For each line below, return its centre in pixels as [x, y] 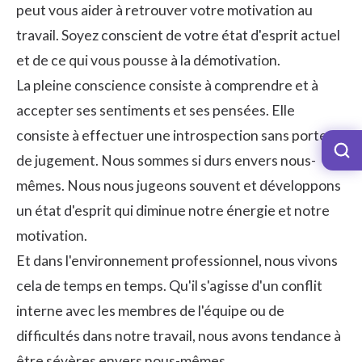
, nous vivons [298, 260]
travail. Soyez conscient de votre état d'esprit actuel [178, 35]
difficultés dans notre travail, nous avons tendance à [179, 335]
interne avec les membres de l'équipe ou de [150, 310]
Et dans [41, 260]
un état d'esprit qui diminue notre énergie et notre [173, 210]
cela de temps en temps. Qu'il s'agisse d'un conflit [169, 285]
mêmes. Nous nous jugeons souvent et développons [179, 185]
